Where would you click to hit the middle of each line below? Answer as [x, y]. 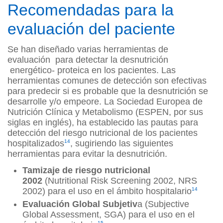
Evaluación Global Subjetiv [80, 204]
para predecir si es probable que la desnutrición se [108, 91]
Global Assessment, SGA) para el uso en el [109, 215]
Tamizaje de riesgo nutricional [86, 170]
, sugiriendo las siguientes [122, 144]
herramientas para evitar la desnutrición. [87, 154]
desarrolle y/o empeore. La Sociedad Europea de [105, 102]
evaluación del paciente [91, 29]
